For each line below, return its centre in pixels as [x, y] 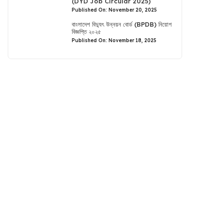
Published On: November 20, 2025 [115, 10]
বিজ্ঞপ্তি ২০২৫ [87, 31]
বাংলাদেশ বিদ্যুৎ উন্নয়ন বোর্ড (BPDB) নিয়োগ [122, 24]
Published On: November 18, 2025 [114, 40]
